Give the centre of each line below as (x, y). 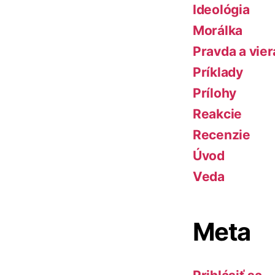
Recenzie (222, 135)
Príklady (218, 72)
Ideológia (221, 10)
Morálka (218, 31)
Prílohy (215, 93)
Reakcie (218, 114)
